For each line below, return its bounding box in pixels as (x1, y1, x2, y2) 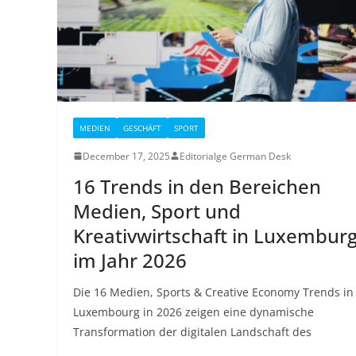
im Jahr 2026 (73, 246, 187, 273)
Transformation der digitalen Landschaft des (73, 323, 311, 339)
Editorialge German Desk (180, 149, 291, 163)
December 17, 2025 (83, 149, 170, 163)
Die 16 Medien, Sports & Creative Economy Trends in (73, 284, 354, 300)
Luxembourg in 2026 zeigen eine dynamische (73, 304, 314, 319)
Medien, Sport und (73, 197, 241, 224)
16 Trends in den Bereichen (73, 172, 321, 199)
